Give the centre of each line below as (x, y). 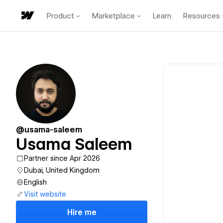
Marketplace (113, 16)
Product (60, 16)
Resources (202, 16)
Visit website (45, 194)
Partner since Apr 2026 (62, 158)
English (35, 182)
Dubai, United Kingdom (62, 170)
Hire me (82, 213)
